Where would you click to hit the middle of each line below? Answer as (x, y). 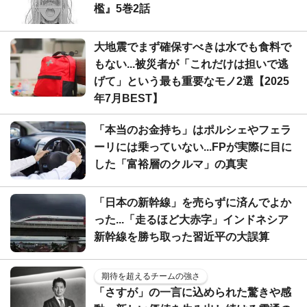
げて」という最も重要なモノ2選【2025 (192, 82)
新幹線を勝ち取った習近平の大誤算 (182, 237)
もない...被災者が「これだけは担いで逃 (191, 64)
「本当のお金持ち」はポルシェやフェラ (193, 130)
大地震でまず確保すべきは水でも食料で (193, 47)
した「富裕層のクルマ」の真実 (171, 164)
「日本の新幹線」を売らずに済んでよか (193, 203)
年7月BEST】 (128, 99)
